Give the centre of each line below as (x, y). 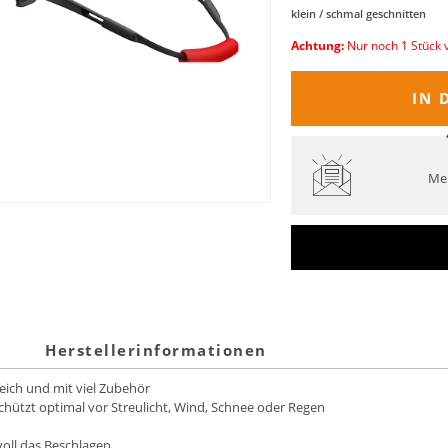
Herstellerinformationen (156, 350)
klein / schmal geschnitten (358, 13)
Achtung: (317, 45)
